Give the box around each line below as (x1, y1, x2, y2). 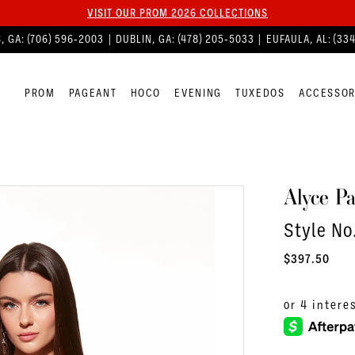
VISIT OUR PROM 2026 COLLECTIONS (87, 6, 268, 19)
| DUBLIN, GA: (106, 33, 178, 46)
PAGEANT (68, 86, 117, 99)
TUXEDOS (235, 86, 285, 99)
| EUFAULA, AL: (257, 33, 334, 46)
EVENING (174, 86, 222, 99)
